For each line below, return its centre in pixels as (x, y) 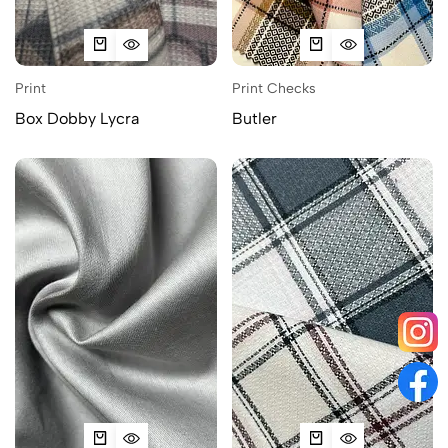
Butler (254, 118)
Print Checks (273, 88)
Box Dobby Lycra (77, 118)
